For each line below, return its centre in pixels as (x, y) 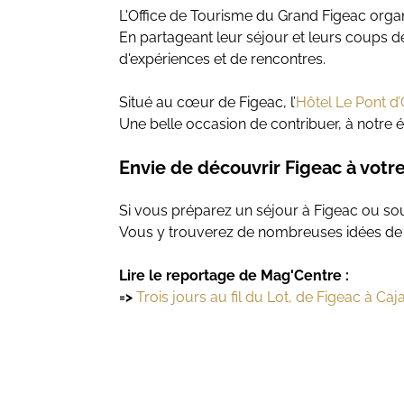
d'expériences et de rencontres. (222, 59)
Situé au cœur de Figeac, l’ (207, 102)
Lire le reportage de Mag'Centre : (234, 275)
